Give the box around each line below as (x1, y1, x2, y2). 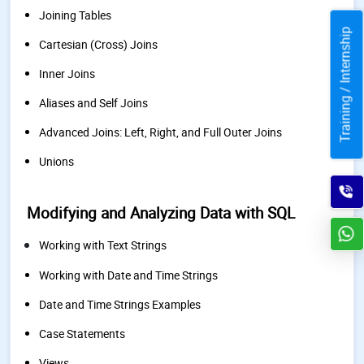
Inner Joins (39, 66, 95, 81)
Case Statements (39, 326, 125, 341)
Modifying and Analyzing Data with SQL (27, 202, 295, 223)
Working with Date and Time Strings (39, 267, 218, 283)
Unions (39, 154, 74, 169)
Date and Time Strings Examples (39, 297, 201, 312)
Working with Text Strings (39, 237, 167, 253)
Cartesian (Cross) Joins (39, 37, 158, 52)
